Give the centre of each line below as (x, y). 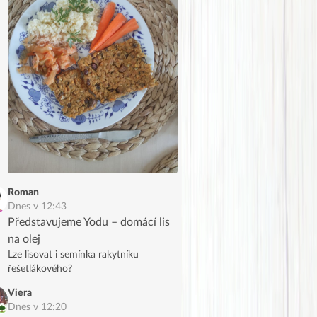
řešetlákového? (40, 269)
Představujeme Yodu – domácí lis (89, 222)
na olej (24, 239)
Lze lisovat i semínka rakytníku (73, 254)
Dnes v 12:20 (37, 307)
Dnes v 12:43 (37, 206)
